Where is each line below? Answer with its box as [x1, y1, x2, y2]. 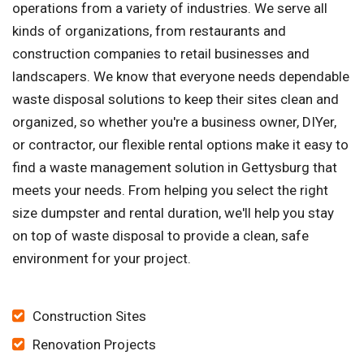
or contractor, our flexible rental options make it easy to [12, 136, 349, 154]
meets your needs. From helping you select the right [12, 182, 328, 199]
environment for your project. [12, 250, 191, 267]
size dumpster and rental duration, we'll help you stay [12, 205, 334, 222]
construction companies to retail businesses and [12, 45, 310, 63]
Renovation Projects [32, 336, 156, 353]
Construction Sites [32, 308, 146, 325]
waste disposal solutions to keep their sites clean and [12, 91, 339, 108]
